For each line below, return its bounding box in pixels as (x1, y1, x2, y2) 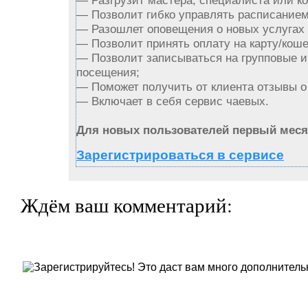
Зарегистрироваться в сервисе (76, 148, 284, 163)
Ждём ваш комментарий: (21, 192, 232, 219)
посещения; (76, 65, 140, 80)
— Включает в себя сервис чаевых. (76, 94, 269, 109)
